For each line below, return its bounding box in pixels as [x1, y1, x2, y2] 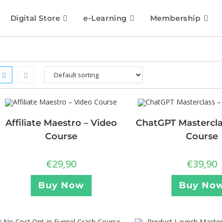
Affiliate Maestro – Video [5, 117, 117, 129]
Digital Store [10, 13, 60, 23]
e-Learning [83, 13, 127, 23]
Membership [150, 13, 201, 23]
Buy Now [38, 180, 84, 191]
